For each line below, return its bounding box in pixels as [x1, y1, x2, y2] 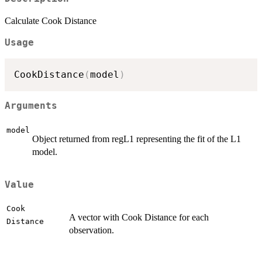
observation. [69, 225, 114, 236]
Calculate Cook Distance [5, 16, 96, 26]
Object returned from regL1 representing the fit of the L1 [32, 133, 241, 144]
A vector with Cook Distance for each [69, 212, 209, 223]
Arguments [5, 101, 57, 112]
